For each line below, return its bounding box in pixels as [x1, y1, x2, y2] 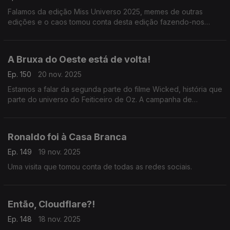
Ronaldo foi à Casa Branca [8, 131, 127, 142]
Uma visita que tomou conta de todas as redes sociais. [8, 162, 192, 171]
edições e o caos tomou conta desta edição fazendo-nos [8, 17, 204, 26]
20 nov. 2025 [38, 70, 82, 79]
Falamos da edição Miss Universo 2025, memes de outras [8, 7, 203, 16]
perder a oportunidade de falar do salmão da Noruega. [8, 28, 195, 36]
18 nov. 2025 [39, 215, 81, 223]
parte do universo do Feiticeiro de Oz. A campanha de [8, 95, 192, 104]
